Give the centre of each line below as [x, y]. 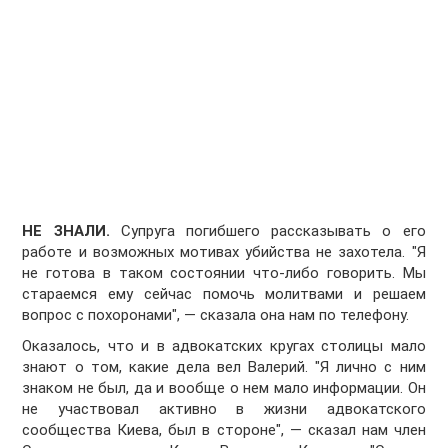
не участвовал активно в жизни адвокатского [224, 409]
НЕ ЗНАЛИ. [66, 231]
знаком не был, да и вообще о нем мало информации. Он [224, 388]
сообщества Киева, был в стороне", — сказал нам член [224, 430]
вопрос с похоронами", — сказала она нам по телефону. [216, 315]
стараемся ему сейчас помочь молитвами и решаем [224, 294]
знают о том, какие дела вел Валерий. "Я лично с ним [224, 367]
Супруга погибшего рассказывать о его [267, 231]
